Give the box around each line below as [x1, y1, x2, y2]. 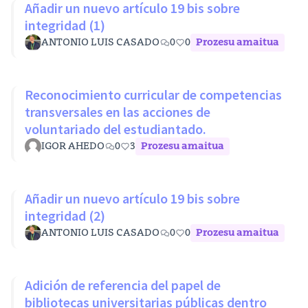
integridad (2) [25, 207, 105, 224]
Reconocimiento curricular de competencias [25, 86, 282, 103]
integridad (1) [25, 16, 105, 34]
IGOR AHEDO [41, 142, 104, 151]
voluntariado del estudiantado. [25, 120, 206, 137]
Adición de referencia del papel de [25, 276, 221, 294]
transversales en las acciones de [25, 103, 106, 120]
